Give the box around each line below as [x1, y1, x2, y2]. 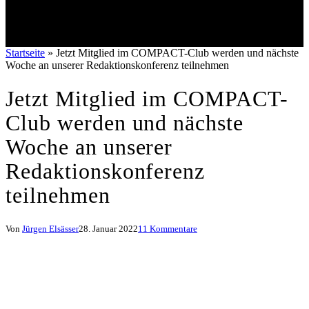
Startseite [6, 47, 45, 59]
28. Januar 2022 [79, 223, 138, 235]
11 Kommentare [138, 223, 197, 235]
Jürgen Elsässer [22, 223, 79, 235]
